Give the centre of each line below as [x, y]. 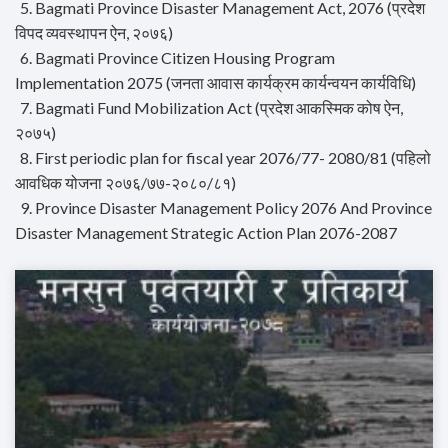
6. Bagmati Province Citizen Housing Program [177, 58]
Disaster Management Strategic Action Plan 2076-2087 [206, 233]
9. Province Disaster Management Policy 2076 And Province [226, 208]
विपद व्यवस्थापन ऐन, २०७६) [94, 33]
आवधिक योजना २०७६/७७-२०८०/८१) [125, 183]
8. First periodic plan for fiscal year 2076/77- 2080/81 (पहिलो [225, 158]
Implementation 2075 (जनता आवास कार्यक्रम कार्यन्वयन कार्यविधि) [215, 83]
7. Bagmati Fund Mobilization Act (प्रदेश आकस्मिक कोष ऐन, [211, 108]
